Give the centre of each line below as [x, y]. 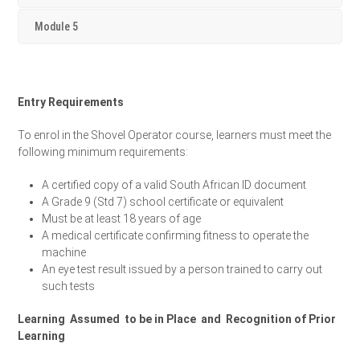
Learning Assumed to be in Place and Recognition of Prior [177, 319]
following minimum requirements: [103, 152]
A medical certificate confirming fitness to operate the [176, 236]
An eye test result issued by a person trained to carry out [182, 270]
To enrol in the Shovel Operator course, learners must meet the [175, 135]
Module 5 [57, 27]
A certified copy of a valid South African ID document [174, 185]
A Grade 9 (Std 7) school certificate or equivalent [163, 202]
